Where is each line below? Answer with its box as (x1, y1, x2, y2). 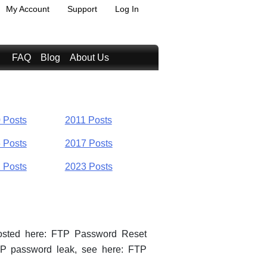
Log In (115, 4, 139, 14)
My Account (6, 4, 49, 14)
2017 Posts (64, 138, 113, 148)
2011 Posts (64, 115, 112, 126)
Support (67, 4, 97, 14)
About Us (70, 52, 109, 63)
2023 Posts (64, 161, 113, 172)
